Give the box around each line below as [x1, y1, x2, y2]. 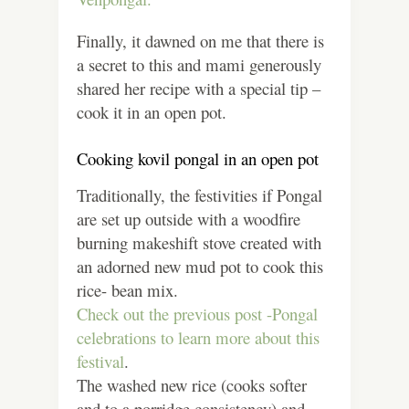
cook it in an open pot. [77, 100, 226, 124]
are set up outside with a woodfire [77, 207, 300, 231]
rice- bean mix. [77, 278, 178, 302]
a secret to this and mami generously [77, 53, 321, 77]
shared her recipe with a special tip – [77, 77, 320, 100]
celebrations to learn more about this [77, 326, 320, 350]
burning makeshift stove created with [77, 231, 321, 255]
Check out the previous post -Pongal [77, 302, 318, 326]
